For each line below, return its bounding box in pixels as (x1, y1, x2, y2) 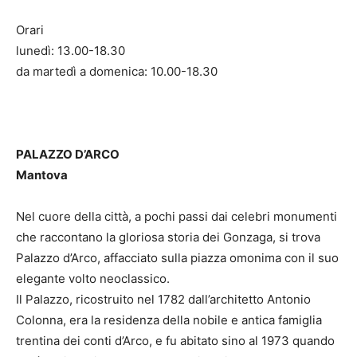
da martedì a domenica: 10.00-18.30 (16, 64, 218, 80)
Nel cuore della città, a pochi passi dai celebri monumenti (16, 209, 337, 225)
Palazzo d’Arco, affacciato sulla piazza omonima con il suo (16, 250, 339, 266)
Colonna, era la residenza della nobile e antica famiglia (16, 312, 322, 328)
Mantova (16, 167, 68, 183)
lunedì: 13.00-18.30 (16, 43, 125, 59)
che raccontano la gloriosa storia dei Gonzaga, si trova (16, 229, 320, 245)
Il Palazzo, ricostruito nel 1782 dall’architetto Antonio (16, 292, 311, 308)
